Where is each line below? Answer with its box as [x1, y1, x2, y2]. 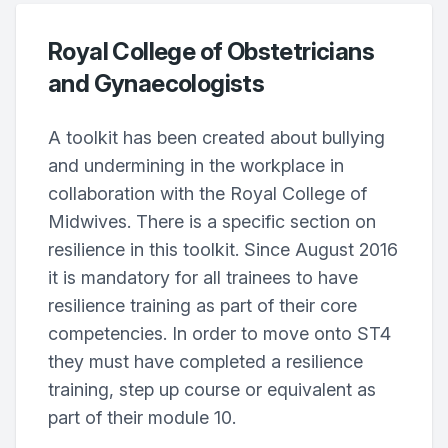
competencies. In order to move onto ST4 [48, 323, 391, 344]
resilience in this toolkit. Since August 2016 [48, 239, 398, 260]
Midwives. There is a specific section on [48, 211, 376, 232]
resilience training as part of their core [48, 295, 357, 316]
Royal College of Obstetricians [48, 37, 374, 66]
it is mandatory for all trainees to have [48, 267, 358, 288]
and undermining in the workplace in [48, 155, 344, 176]
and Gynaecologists [48, 69, 265, 98]
